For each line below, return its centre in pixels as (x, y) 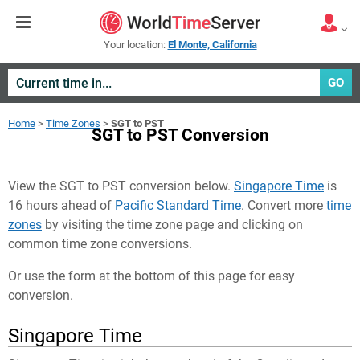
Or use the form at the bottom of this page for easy (151, 276)
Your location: (135, 45)
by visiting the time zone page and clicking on (172, 225)
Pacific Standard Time (178, 205)
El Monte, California (212, 45)
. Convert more (284, 205)
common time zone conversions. (100, 244)
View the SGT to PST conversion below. (121, 186)
